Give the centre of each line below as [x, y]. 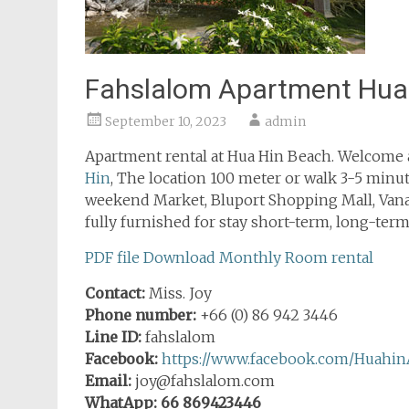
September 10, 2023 [166, 121]
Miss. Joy [180, 293]
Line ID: [113, 337]
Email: [108, 381]
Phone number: [141, 315]
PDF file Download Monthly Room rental [229, 257]
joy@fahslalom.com [203, 381]
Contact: [117, 293]
